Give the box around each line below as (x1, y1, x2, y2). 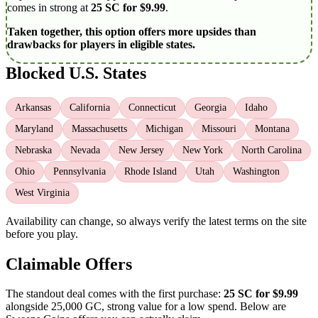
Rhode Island (124, 165, 177, 177)
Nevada (70, 144, 100, 155)
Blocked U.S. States (6, 63, 146, 82)
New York (182, 144, 223, 155)
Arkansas (15, 102, 51, 113)
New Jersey (119, 144, 164, 155)
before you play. (6, 227, 78, 240)
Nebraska (15, 144, 52, 155)
